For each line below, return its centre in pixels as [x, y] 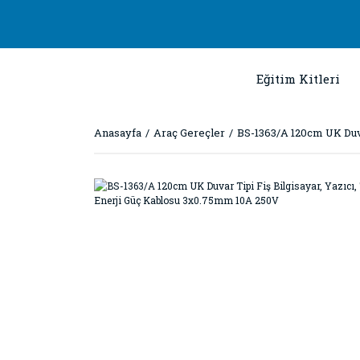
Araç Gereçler [189, 133]
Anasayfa [118, 133]
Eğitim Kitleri [298, 79]
